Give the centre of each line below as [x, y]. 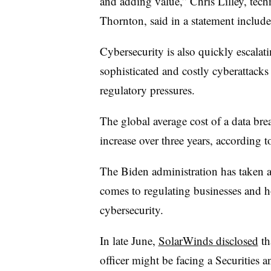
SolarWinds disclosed [208, 240]
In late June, [129, 240]
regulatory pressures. [147, 90]
